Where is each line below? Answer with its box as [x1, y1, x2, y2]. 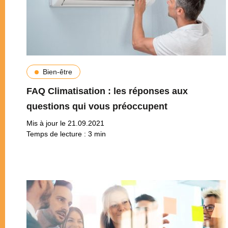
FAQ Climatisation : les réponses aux [26, 85, 188, 96]
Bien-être [42, 67, 72, 76]
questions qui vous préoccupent [26, 101, 167, 111]
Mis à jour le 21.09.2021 [26, 119, 104, 127]
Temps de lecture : [26, 129, 88, 138]
